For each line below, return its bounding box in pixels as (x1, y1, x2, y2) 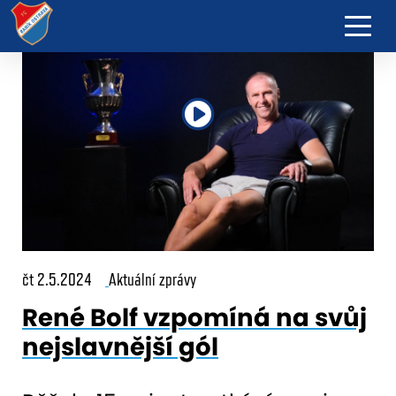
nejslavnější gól (22, 329, 218, 364)
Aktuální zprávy (109, 268, 196, 290)
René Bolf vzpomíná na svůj (22, 300, 367, 335)
